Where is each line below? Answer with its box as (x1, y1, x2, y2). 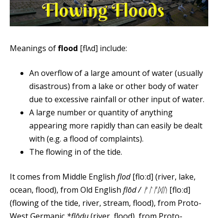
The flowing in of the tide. (29, 146, 122, 158)
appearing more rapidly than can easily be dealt (29, 120, 202, 131)
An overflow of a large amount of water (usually (29, 68, 203, 79)
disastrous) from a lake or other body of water (29, 81, 199, 92)
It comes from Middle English (10, 171, 117, 182)
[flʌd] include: (78, 43, 127, 54)
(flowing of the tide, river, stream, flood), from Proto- (10, 198, 201, 209)
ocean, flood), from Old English (10, 184, 123, 196)
